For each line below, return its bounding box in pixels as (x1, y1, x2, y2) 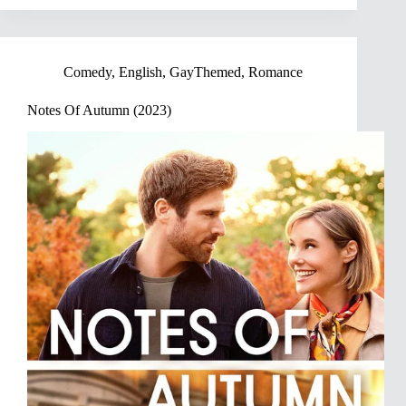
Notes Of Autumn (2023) (27, 101, 171, 118)
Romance (248, 63, 303, 80)
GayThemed (169, 63, 241, 80)
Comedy (63, 63, 111, 80)
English (119, 63, 162, 80)
